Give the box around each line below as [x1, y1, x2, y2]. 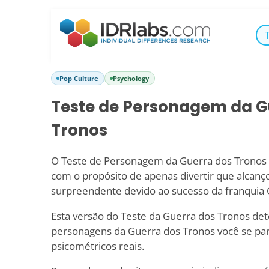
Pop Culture [59, 74, 98, 83]
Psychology [113, 74, 149, 83]
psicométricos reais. [51, 238, 144, 253]
